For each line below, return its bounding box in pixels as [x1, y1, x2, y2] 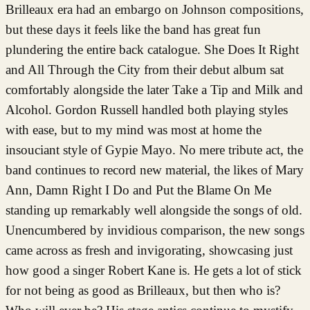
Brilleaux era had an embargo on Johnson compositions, [6, 1, 304, 17]
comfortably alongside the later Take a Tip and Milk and [6, 82, 303, 97]
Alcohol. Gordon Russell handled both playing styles [6, 102, 288, 117]
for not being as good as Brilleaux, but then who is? [6, 282, 280, 298]
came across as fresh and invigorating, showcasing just [6, 242, 293, 257]
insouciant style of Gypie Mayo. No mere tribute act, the [6, 142, 303, 157]
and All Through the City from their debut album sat [6, 62, 284, 77]
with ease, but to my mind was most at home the [6, 122, 262, 137]
